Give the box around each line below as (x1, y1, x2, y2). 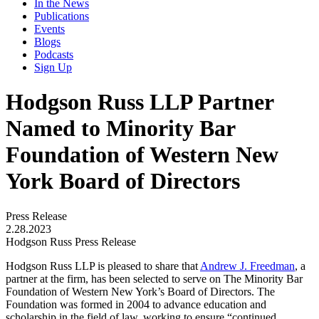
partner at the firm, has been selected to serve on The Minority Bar (6, 272, 303, 285)
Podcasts (34, 48, 73, 61)
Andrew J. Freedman (200, 259, 295, 272)
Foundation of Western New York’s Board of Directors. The (6, 285, 275, 298)
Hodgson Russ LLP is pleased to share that (6, 259, 200, 272)
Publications (34, 10, 89, 22)
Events (34, 23, 65, 35)
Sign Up (34, 61, 72, 73)
